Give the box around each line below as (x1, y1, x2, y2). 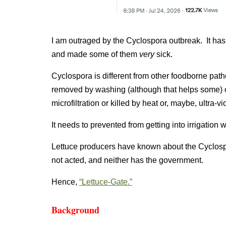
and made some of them (51, 50, 139, 59)
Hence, (51, 178, 79, 187)
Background (51, 203, 99, 217)
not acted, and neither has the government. (51, 156, 203, 165)
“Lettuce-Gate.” (79, 178, 132, 187)
